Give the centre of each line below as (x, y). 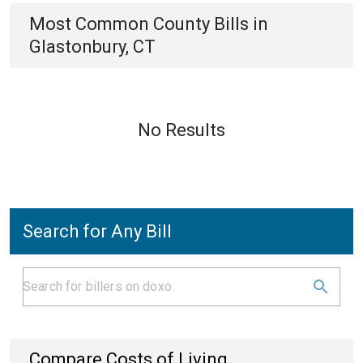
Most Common (91, 24)
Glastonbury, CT (92, 47)
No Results (181, 130)
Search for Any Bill (97, 231)
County (181, 24)
